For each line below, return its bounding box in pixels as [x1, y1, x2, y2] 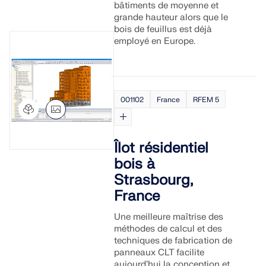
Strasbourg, [114, 171, 193, 189]
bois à [114, 155, 156, 173]
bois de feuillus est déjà [114, 24, 213, 35]
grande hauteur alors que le [114, 12, 229, 23]
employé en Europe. [114, 36, 196, 47]
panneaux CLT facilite [114, 247, 205, 258]
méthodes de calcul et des [114, 223, 223, 235]
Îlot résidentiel [114, 139, 209, 157]
